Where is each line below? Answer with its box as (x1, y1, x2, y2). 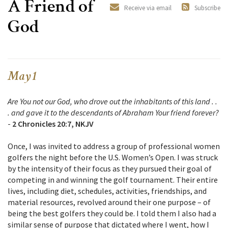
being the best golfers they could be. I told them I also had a (8, 208, 216, 219)
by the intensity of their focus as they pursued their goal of (8, 163, 212, 174)
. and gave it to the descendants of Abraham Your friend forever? (8, 107, 219, 118)
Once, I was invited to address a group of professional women (8, 141, 220, 152)
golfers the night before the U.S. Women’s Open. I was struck (8, 152, 218, 163)
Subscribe (194, 4, 220, 13)
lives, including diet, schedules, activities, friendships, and (8, 186, 207, 196)
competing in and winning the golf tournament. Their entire (8, 175, 218, 185)
